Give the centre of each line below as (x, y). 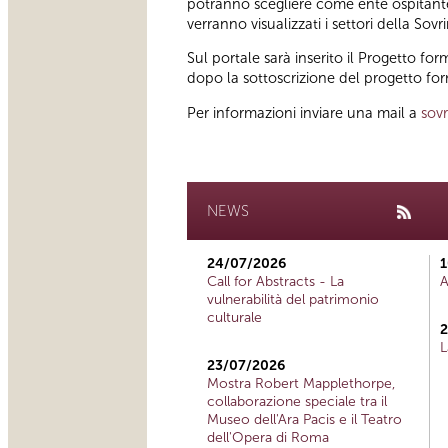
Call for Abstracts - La (275, 282)
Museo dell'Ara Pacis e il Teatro (304, 420)
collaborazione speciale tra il (297, 402)
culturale (234, 318)
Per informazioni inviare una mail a (304, 112)
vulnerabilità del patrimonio (293, 300)
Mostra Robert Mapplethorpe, (301, 384)
